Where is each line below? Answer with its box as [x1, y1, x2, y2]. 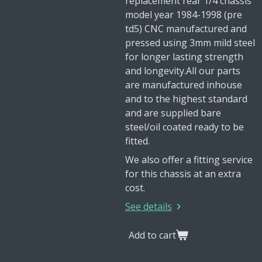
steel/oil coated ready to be [125, 120, 244, 133]
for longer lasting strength [125, 50, 243, 63]
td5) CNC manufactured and [125, 22, 247, 35]
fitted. [125, 135, 150, 147]
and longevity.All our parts [125, 64, 240, 77]
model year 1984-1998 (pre [125, 8, 242, 21]
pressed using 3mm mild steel [125, 36, 255, 49]
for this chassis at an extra [125, 167, 241, 180]
